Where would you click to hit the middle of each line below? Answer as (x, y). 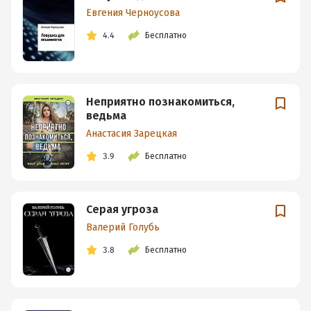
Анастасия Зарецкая (132, 134)
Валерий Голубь (123, 227)
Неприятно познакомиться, (160, 102)
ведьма (106, 116)
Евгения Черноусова (133, 13)
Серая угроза (122, 209)
